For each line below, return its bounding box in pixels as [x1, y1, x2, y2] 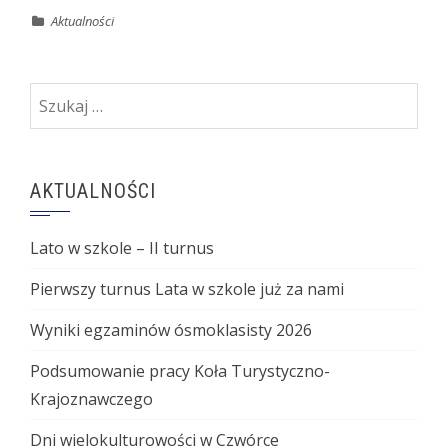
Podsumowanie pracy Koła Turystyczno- [30, 359, 330, 382]
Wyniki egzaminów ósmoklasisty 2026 [30, 318, 312, 341]
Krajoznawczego [30, 387, 153, 410]
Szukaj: [29, 84, 81, 107]
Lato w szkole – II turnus [30, 236, 214, 259]
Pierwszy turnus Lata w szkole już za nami [30, 277, 344, 300]
